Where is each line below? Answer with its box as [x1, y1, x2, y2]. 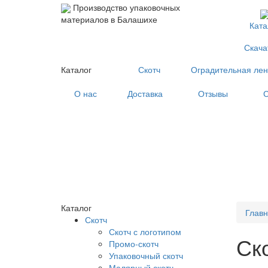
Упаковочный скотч [109, 249, 183, 262]
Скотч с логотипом [109, 226, 181, 238]
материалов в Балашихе [61, 13, 157, 26]
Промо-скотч [109, 237, 159, 250]
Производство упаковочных [73, 1, 180, 13]
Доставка [127, 87, 163, 99]
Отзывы [197, 87, 228, 99]
